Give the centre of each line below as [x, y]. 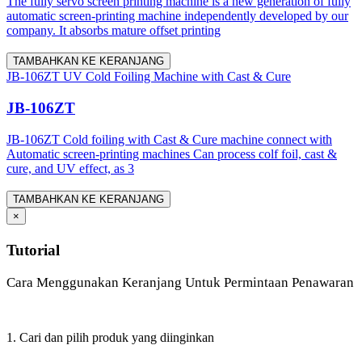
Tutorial [33, 250]
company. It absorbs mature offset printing [114, 31]
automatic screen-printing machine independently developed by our [177, 16]
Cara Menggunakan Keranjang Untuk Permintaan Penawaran [180, 282]
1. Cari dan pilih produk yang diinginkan [110, 337]
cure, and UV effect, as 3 [70, 168]
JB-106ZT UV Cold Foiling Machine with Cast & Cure [149, 77]
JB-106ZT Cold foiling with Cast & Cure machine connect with [169, 139]
